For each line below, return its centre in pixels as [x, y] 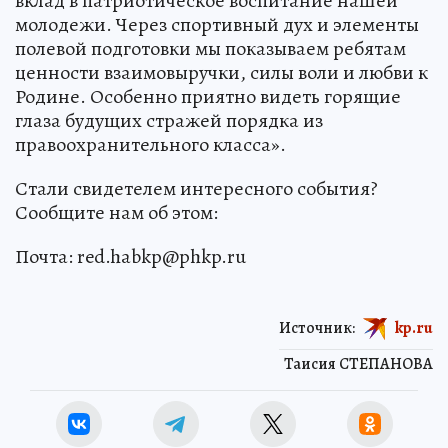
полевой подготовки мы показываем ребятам [210, 48]
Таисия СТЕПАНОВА [358, 364]
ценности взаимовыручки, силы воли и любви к [221, 72]
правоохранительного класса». [150, 144]
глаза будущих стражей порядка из [169, 120]
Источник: [317, 327]
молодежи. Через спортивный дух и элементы [217, 24]
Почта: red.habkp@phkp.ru [130, 256]
